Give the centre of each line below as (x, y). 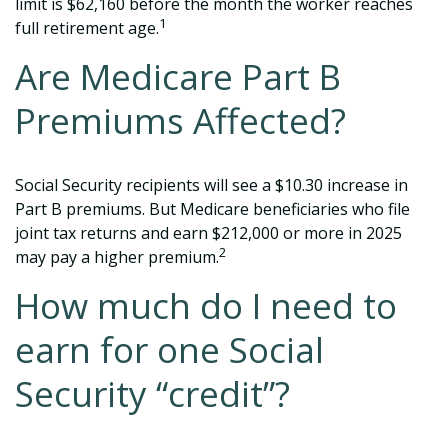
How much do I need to (206, 305)
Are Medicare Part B (178, 76)
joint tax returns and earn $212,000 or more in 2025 (208, 233)
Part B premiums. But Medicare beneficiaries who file (212, 209)
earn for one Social (169, 349)
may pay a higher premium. (117, 257)
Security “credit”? (152, 393)
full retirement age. (87, 28)
